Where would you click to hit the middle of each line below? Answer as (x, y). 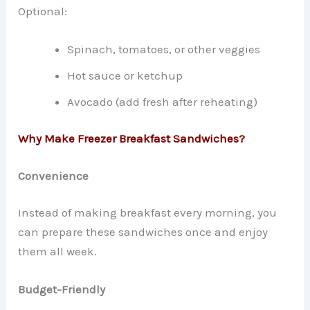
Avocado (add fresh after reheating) (163, 101)
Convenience (54, 175)
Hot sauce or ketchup (125, 75)
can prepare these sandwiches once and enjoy (143, 232)
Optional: (43, 11)
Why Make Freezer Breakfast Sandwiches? (132, 139)
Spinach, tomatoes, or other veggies (164, 49)
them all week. (58, 252)
